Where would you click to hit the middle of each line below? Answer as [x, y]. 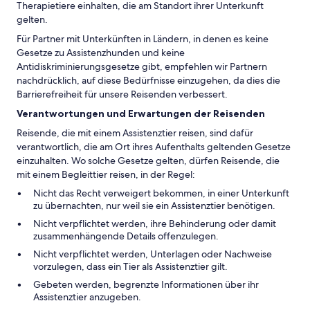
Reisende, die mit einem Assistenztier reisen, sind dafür [135, 133]
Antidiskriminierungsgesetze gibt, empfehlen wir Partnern [142, 66]
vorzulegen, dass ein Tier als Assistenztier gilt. [130, 266]
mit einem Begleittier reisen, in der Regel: [106, 174]
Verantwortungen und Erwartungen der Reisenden [141, 113]
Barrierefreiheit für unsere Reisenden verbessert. [122, 94]
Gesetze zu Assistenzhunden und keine [101, 53]
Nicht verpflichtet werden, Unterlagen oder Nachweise [153, 254]
